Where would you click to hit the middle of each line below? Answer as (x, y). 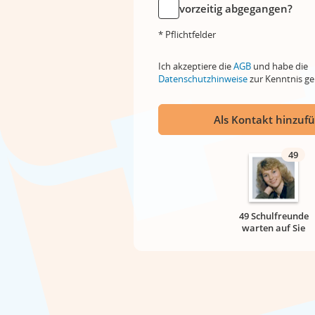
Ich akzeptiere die (196, 66)
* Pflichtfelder (187, 34)
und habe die (279, 66)
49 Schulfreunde (274, 216)
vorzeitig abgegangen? (236, 8)
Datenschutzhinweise (203, 79)
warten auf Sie (274, 228)
